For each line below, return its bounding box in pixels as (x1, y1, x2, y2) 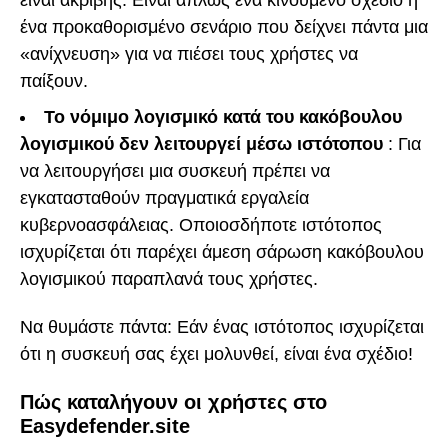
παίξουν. (20, 70, 88, 91)
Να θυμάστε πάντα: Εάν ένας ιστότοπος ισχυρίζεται (20, 317, 424, 338)
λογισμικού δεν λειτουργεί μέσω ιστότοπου (20, 133, 383, 154)
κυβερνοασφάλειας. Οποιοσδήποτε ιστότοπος (20, 214, 382, 235)
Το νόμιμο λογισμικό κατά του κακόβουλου (44, 106, 402, 127)
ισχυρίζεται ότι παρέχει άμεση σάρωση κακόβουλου (20, 241, 424, 262)
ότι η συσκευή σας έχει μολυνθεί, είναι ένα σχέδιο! (20, 344, 413, 365)
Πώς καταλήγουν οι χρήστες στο (20, 390, 327, 413)
